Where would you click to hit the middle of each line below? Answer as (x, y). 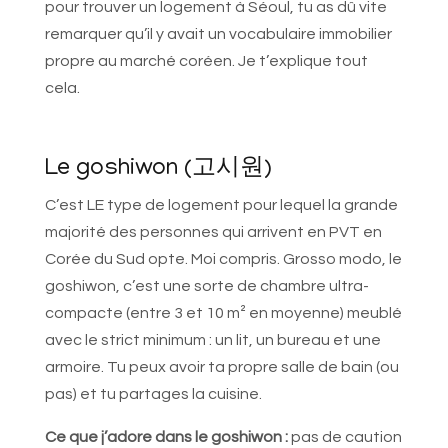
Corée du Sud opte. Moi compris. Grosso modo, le (223, 259)
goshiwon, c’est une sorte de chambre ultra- (206, 286)
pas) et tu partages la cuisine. (153, 394)
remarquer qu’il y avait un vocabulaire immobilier (218, 34)
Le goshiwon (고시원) (158, 170)
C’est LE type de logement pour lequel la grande (221, 205)
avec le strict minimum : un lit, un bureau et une (212, 340)
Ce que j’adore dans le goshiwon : (166, 437)
